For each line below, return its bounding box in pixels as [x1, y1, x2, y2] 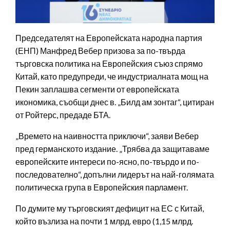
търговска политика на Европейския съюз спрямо [15, 59, 203, 69]
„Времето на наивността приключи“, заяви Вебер [15, 131, 199, 141]
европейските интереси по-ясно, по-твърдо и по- [15, 157, 199, 167]
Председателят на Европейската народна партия [15, 33, 202, 43]
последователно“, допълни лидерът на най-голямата [15, 169, 214, 180]
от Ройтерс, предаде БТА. [15, 110, 110, 120]
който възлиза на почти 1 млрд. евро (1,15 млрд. [15, 216, 193, 226]
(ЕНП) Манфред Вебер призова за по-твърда [15, 46, 185, 56]
